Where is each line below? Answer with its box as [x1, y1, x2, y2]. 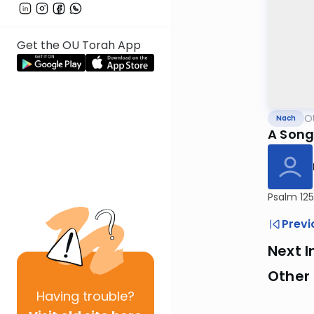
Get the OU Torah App [17, 37, 141, 54]
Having [36, 287, 79, 305]
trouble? [79, 287, 135, 305]
